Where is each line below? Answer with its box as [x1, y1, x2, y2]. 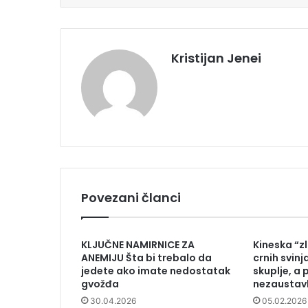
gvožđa [81, 277, 119, 291]
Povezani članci [81, 189, 181, 207]
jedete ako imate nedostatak [81, 264, 230, 278]
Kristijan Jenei [171, 49, 261, 67]
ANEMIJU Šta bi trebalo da [81, 251, 212, 265]
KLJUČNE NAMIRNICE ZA [81, 238, 195, 252]
